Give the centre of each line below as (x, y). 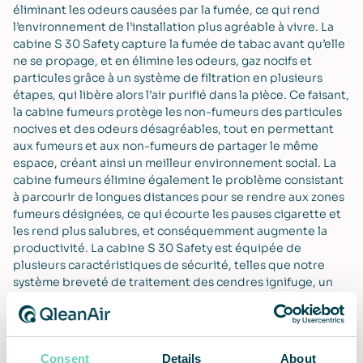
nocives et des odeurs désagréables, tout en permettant (173, 128)
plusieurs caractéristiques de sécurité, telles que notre (169, 265)
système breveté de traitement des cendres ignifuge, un (173, 282)
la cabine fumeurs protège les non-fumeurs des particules (177, 111)
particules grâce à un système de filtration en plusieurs (168, 77)
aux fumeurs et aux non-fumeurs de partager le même (166, 145)
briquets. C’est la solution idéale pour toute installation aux (180, 333)
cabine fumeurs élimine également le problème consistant (178, 179)
